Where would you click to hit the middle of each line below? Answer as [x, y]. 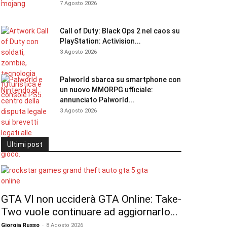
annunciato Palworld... [97, 100]
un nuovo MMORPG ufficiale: [106, 90]
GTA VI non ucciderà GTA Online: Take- [91, 199]
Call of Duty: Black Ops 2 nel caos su [120, 31]
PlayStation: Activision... [100, 41]
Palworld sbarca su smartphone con [120, 80]
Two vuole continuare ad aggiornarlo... [89, 212]
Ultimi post [25, 144]
